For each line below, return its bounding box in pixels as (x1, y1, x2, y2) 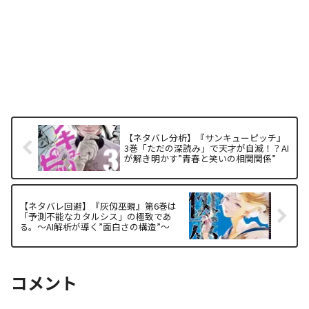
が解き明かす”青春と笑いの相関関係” (124, 152, 277, 166)
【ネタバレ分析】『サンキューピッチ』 (124, 131, 286, 145)
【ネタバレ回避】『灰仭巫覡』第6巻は (19, 199, 177, 212)
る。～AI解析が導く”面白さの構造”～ (19, 219, 170, 233)
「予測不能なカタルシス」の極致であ (19, 209, 172, 223)
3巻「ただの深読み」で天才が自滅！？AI (124, 141, 290, 155)
